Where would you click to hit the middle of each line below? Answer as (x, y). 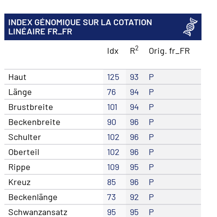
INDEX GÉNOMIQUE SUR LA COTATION (80, 22)
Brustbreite (31, 106)
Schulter (25, 136)
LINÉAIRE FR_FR (40, 31)
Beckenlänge (33, 196)
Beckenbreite (35, 121)
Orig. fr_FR (170, 50)
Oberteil (24, 151)
